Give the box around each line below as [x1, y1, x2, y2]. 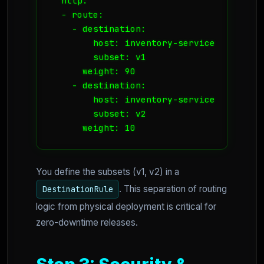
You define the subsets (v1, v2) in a [36, 166, 179, 177]
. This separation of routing [119, 183, 227, 195]
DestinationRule [42, 184, 113, 195]
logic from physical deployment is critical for [36, 201, 216, 213]
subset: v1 [51, 51, 146, 62]
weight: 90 [51, 65, 136, 77]
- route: [51, 8, 104, 20]
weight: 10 [51, 121, 136, 133]
